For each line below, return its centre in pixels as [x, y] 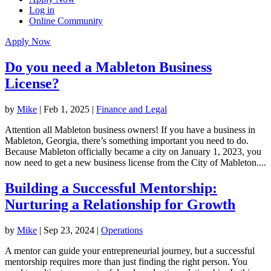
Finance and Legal [132, 109]
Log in [42, 10]
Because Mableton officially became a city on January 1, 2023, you [133, 151]
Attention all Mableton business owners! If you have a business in [130, 129]
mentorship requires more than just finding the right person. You [126, 261]
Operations [122, 230]
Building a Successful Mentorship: [111, 188]
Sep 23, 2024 [69, 230]
